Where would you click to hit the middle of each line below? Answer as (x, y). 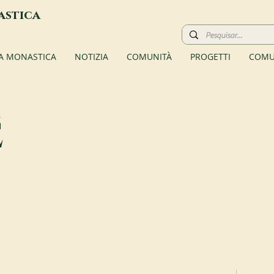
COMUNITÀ (149, 57)
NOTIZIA (91, 57)
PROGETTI (210, 57)
